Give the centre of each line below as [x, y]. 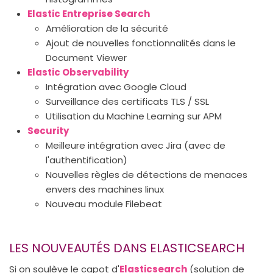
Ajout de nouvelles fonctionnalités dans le [141, 43]
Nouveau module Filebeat [104, 204]
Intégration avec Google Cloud [116, 87]
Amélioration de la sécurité [107, 28]
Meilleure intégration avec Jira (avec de [136, 145]
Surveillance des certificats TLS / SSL [127, 101]
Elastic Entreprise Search [89, 14]
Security [48, 131]
